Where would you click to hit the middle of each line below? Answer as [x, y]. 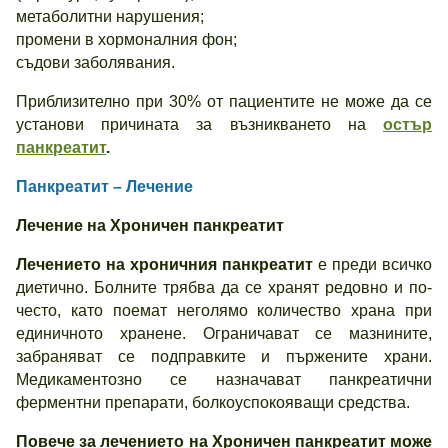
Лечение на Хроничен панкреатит [152, 225]
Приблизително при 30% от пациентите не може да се [224, 101]
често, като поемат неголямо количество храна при [224, 310]
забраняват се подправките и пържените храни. [224, 356]
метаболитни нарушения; [110, 16]
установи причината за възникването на [191, 124]
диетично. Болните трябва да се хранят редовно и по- [224, 287]
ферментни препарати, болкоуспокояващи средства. [213, 402]
